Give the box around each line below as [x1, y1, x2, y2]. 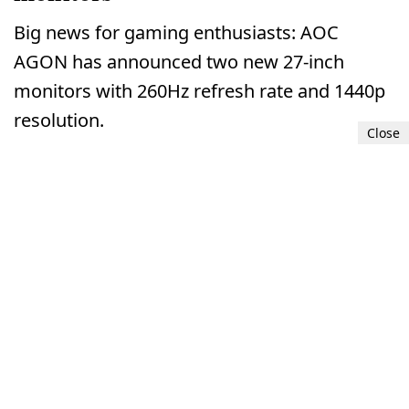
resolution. [14, 108, 104, 133]
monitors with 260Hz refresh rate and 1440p [14, 79, 385, 104]
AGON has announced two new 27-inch [14, 49, 344, 75]
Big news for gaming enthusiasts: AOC [14, 20, 339, 46]
